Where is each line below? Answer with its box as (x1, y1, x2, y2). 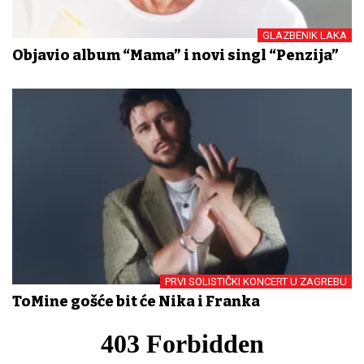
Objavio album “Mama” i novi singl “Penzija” (12, 46, 339, 65)
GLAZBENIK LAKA (262, 29, 347, 42)
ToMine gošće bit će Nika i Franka (12, 292, 260, 311)
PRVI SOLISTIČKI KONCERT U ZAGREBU (165, 275, 347, 288)
